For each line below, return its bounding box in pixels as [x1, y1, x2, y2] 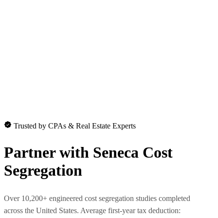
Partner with [4, 143, 93, 161]
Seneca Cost [93, 143, 173, 161]
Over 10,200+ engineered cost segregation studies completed [4, 194, 190, 203]
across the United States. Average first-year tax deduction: [4, 206, 181, 215]
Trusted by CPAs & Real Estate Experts [14, 122, 136, 130]
